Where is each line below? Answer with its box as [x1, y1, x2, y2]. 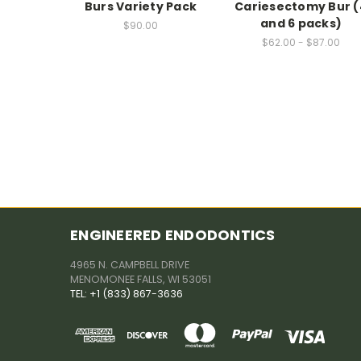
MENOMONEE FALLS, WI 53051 [70, 272, 211, 287]
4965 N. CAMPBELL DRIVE [70, 258, 189, 272]
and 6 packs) [260, 15, 342, 32]
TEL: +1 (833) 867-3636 [70, 287, 183, 301]
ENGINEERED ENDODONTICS [70, 225, 276, 246]
